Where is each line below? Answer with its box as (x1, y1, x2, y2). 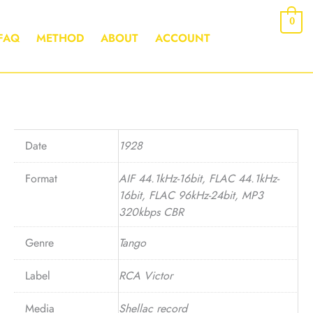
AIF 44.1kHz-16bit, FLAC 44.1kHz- (118, 170, 279, 187)
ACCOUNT (155, 30, 211, 46)
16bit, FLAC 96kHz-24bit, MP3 (118, 187, 263, 204)
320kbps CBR (118, 204, 184, 221)
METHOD (36, 30, 85, 46)
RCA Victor (118, 268, 173, 284)
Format (24, 170, 57, 187)
